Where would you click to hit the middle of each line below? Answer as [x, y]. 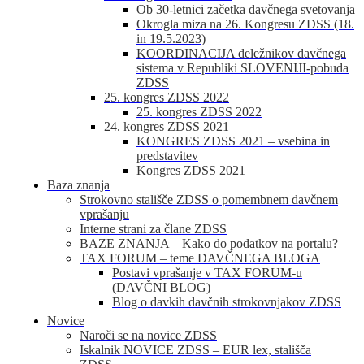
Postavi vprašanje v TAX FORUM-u [207, 272]
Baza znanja [78, 184]
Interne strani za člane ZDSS [153, 228]
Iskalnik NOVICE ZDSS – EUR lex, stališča [195, 349]
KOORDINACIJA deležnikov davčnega [241, 53]
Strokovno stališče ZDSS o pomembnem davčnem [209, 199]
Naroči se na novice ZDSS [148, 335]
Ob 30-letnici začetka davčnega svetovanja [246, 9]
